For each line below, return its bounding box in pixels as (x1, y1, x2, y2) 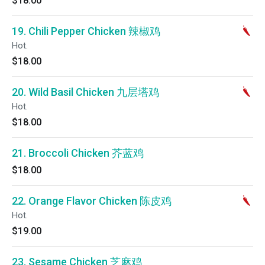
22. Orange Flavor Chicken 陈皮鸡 (12, 195, 172, 207)
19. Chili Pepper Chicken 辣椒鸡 (12, 25, 160, 37)
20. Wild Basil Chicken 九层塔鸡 (12, 86, 159, 98)
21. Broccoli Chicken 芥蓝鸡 (12, 147, 144, 159)
